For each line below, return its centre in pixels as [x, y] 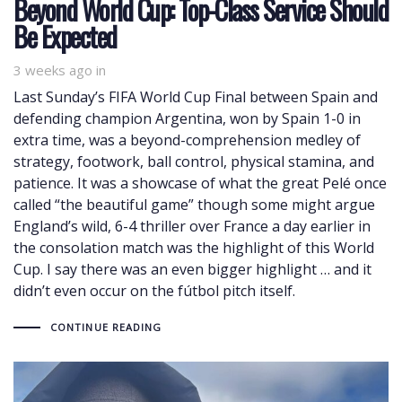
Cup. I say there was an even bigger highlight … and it [192, 269]
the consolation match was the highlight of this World [194, 247]
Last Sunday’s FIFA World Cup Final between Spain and [196, 96]
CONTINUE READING [106, 327]
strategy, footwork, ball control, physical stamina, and [194, 161]
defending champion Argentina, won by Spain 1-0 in [187, 118]
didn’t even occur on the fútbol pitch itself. [154, 290]
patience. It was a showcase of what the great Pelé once [200, 183]
